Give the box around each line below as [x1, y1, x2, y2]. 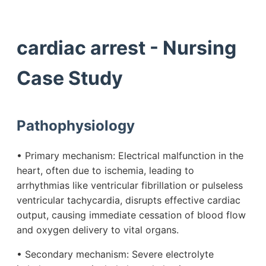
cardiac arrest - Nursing [17, 36, 236, 59]
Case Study [17, 66, 123, 90]
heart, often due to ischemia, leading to [17, 164, 194, 177]
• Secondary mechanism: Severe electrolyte [17, 248, 214, 261]
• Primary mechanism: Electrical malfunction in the [17, 150, 243, 162]
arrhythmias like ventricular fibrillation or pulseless [17, 179, 243, 192]
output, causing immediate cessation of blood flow [17, 209, 246, 221]
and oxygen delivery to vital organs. [17, 224, 179, 236]
